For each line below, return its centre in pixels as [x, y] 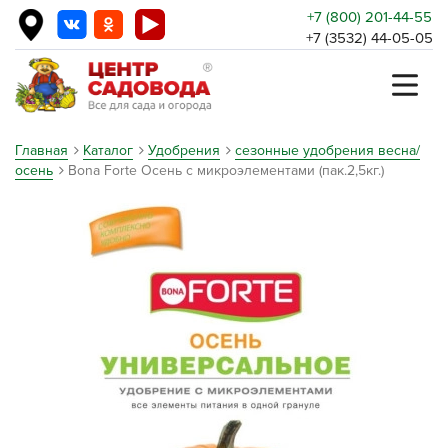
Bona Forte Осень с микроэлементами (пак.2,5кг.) [226, 170]
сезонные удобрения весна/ [327, 150]
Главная [41, 150]
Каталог [108, 150]
